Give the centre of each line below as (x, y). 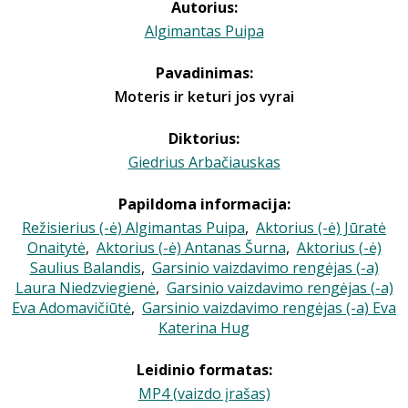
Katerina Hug (204, 328)
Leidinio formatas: (204, 370)
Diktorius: (204, 138)
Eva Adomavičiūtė (71, 308)
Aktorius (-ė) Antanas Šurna (191, 248)
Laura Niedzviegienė (85, 288)
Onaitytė (56, 248)
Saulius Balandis (85, 268)
